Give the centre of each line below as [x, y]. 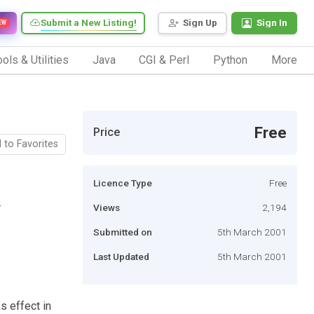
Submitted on [123, 232]
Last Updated [121, 256]
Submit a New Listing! [89, 23]
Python [231, 60]
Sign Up [200, 23]
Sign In [272, 23]
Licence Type [123, 183]
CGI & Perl [164, 60]
